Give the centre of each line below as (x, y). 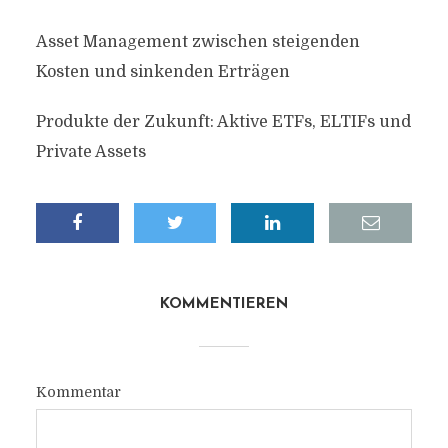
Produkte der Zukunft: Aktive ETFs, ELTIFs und (223, 122)
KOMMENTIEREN (224, 304)
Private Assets (90, 152)
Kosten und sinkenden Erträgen (162, 72)
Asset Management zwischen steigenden (197, 42)
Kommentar (78, 392)
